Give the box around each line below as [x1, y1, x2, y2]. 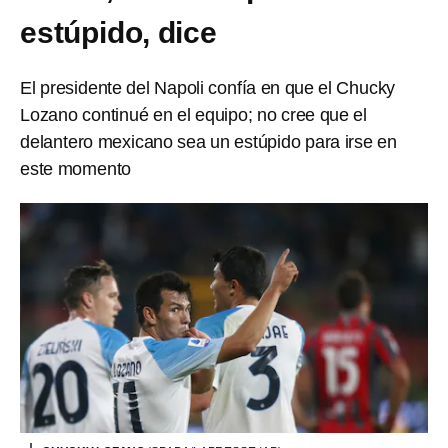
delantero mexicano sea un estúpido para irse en [20, 132, 397, 152]
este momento [20, 159, 132, 179]
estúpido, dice [20, 16, 217, 49]
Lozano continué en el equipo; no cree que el [20, 105, 367, 125]
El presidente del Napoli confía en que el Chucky [20, 78, 396, 98]
